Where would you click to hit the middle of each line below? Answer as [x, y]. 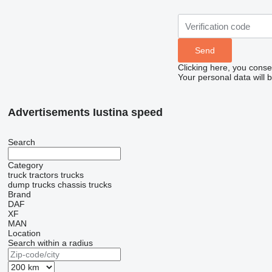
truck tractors [33, 175]
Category [25, 165]
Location [24, 233]
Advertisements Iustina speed [85, 113]
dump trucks [31, 185]
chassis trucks [84, 185]
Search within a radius [50, 243]
